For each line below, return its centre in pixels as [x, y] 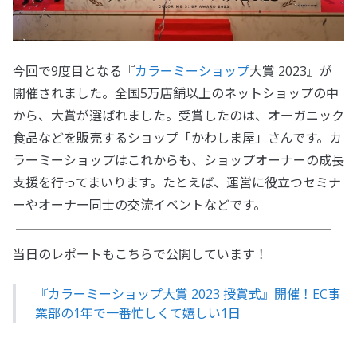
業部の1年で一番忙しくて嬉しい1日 [138, 314]
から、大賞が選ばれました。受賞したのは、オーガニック [178, 116]
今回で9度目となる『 [74, 71]
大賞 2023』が [291, 71]
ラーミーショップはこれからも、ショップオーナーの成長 [178, 161]
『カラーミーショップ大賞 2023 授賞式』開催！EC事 [188, 294]
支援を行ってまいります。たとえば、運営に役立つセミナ [177, 183]
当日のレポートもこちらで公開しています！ [140, 255]
